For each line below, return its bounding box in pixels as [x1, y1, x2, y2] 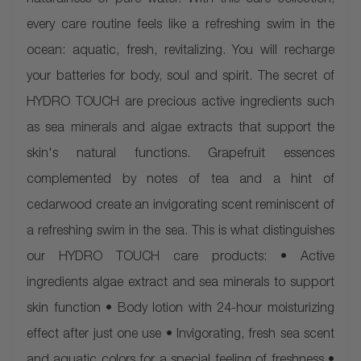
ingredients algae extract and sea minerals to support [27, 277, 334, 290]
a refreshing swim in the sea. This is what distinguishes [27, 226, 334, 239]
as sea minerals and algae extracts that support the [27, 122, 334, 135]
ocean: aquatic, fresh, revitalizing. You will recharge [27, 45, 334, 58]
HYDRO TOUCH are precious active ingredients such [27, 97, 334, 110]
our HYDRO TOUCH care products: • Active [27, 251, 334, 264]
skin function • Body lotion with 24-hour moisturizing [27, 303, 334, 316]
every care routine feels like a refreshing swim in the [27, 19, 334, 32]
